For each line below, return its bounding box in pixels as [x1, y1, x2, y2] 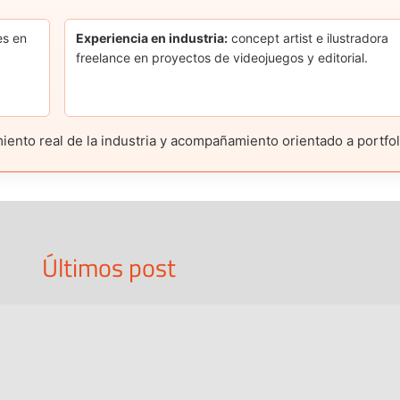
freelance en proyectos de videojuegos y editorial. [75, 50, 368, 66]
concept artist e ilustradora [227, 30, 388, 46]
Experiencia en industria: [75, 30, 228, 46]
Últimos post [42, 248, 176, 287]
